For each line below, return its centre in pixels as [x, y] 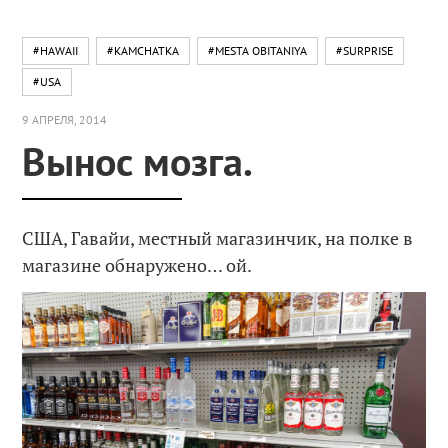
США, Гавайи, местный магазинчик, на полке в [218, 237]
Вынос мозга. [138, 160]
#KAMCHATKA [143, 50]
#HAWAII [56, 50]
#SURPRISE [365, 50]
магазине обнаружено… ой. [137, 264]
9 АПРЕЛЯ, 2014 [65, 119]
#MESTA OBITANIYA [258, 50]
